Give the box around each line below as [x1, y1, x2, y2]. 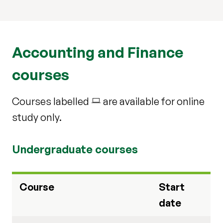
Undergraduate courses [12, 142, 138, 156]
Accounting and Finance [12, 42, 183, 61]
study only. [12, 111, 62, 123]
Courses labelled [12, 95, 91, 108]
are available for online [101, 95, 205, 108]
